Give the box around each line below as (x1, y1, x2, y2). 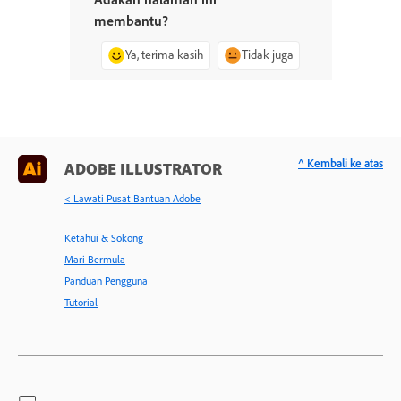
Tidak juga (242, 47, 294, 63)
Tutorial (64, 295, 98, 309)
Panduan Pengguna (64, 274, 148, 287)
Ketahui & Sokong (64, 231, 143, 244)
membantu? (93, 12, 168, 30)
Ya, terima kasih (125, 47, 204, 63)
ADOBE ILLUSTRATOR (64, 158, 222, 179)
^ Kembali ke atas (298, 156, 383, 170)
